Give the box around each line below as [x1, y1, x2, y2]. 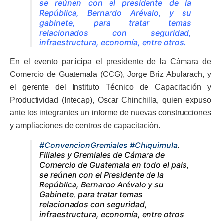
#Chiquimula [130, 140, 178, 150]
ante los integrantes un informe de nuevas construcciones [10, 108, 211, 117]
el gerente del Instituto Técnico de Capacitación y [10, 82, 211, 91]
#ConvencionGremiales [39, 140, 128, 150]
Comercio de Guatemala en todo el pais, [39, 159, 189, 170]
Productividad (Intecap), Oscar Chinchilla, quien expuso [10, 95, 211, 104]
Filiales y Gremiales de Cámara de [39, 149, 165, 160]
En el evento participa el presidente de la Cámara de [10, 57, 211, 66]
